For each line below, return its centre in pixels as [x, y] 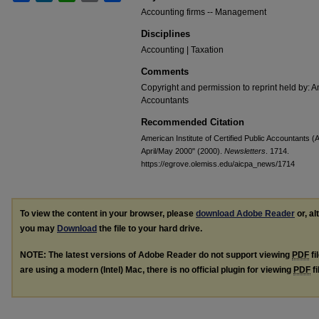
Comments [165, 72]
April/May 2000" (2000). [183, 151]
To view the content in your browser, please [108, 214]
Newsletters [245, 151]
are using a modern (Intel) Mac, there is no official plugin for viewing [157, 270]
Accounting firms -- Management [204, 12]
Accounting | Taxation [182, 50]
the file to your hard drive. [150, 229]
